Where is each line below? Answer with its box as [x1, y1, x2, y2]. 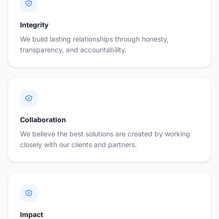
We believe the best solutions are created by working [20, 130, 190, 138]
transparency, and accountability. [20, 45, 127, 54]
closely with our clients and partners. [20, 140, 137, 149]
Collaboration [20, 115, 66, 124]
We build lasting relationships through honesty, [20, 35, 169, 43]
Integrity [20, 21, 48, 29]
